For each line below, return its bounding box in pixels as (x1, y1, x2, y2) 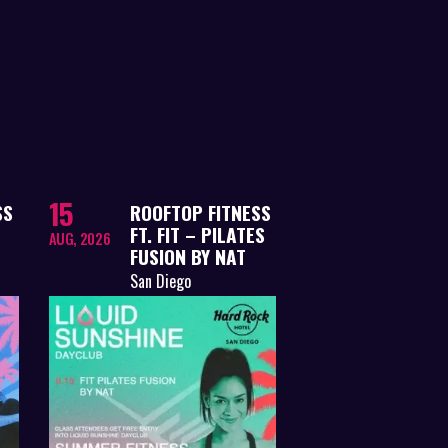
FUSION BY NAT (129, 241, 246, 271)
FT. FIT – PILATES (129, 219, 265, 249)
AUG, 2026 (48, 227, 111, 249)
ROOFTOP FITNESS (129, 197, 271, 227)
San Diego (129, 268, 191, 293)
